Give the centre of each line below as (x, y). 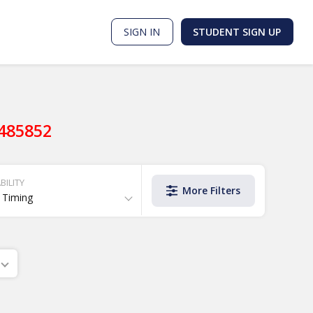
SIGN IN (142, 32)
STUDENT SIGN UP (237, 32)
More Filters (212, 191)
